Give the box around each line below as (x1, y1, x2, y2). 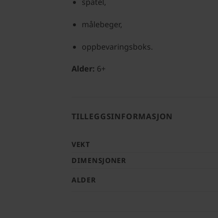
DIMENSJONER (72, 156, 126, 165)
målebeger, (81, 18, 122, 30)
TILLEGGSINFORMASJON (72, 111, 173, 122)
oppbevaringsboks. (81, 41, 153, 52)
